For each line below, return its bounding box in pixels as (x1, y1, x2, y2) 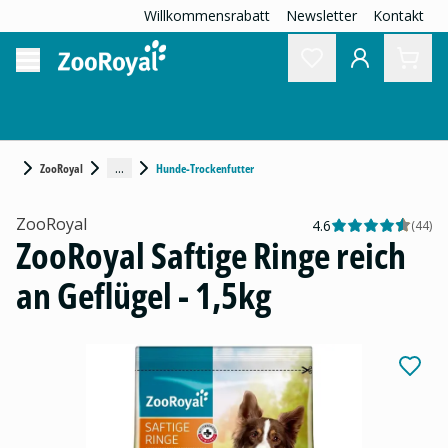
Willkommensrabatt (144, 6, 270, 25)
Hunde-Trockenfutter (156, 159, 254, 177)
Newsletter (286, 6, 357, 25)
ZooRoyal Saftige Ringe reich (16, 231, 406, 280)
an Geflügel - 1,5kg (16, 271, 271, 320)
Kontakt (373, 6, 424, 25)
